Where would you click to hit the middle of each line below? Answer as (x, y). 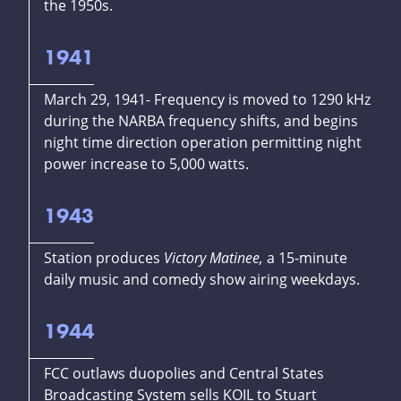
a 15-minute (307, 258)
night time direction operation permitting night (203, 143)
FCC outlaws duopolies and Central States (184, 374)
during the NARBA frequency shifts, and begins (201, 121)
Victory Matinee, (215, 258)
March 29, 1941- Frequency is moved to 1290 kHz (207, 100)
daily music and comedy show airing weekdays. (202, 280)
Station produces (104, 258)
